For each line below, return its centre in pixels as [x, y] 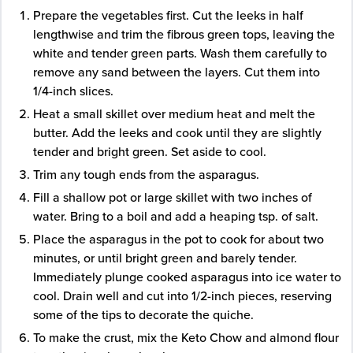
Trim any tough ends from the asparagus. [146, 175]
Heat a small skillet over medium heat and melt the [174, 114]
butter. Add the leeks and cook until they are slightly [177, 133]
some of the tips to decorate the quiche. [143, 315]
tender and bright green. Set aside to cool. [150, 152]
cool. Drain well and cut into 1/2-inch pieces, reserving [182, 296]
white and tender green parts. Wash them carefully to [180, 53]
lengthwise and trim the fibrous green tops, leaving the [184, 34]
